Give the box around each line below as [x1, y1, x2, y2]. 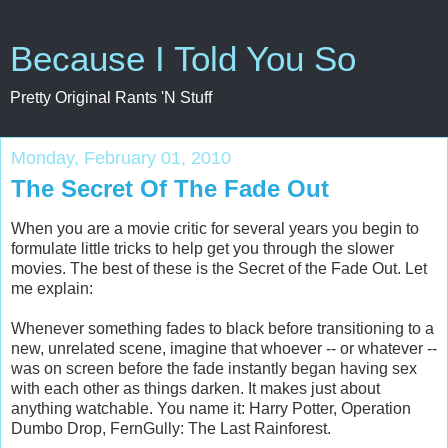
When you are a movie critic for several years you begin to [11, 219, 419, 237]
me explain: [11, 279, 93, 297]
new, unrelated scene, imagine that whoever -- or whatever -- [11, 339, 437, 357]
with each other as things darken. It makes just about [11, 379, 380, 397]
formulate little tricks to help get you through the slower [11, 239, 394, 257]
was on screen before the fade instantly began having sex [11, 359, 417, 377]
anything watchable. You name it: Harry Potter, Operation [11, 399, 411, 417]
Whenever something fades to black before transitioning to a [11, 319, 434, 337]
